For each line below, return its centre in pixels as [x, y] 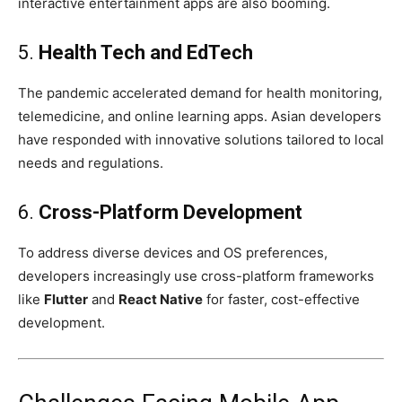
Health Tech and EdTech [146, 53]
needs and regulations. [91, 163]
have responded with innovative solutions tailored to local [201, 140]
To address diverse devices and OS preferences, [173, 253]
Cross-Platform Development [170, 213]
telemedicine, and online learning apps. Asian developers [200, 117]
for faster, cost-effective [281, 300]
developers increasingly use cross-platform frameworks [196, 276]
